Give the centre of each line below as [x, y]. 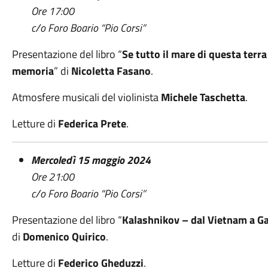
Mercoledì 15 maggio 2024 [91, 160]
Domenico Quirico [64, 237]
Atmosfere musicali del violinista [86, 97]
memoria [33, 71]
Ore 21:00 [52, 177]
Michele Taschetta [203, 97]
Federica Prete [92, 124]
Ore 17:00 [52, 11]
